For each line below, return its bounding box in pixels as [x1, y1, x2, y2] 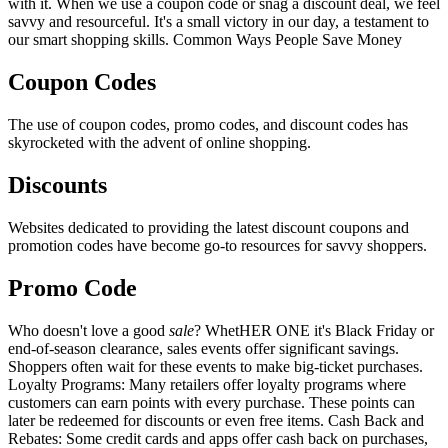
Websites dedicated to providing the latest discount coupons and [8, 218, 409, 236]
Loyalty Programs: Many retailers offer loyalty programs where [8, 375, 406, 393]
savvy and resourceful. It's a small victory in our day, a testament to [8, 13, 429, 31]
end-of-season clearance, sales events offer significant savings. [8, 339, 399, 357]
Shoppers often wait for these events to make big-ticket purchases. [8, 357, 423, 375]
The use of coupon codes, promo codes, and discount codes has [8, 116, 408, 133]
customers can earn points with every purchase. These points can [8, 393, 415, 411]
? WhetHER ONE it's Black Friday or [194, 321, 434, 339]
